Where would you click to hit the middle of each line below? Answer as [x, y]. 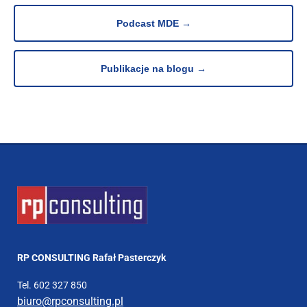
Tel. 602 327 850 [52, 285]
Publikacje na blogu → [153, 69]
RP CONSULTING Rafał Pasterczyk [91, 258]
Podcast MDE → [153, 24]
